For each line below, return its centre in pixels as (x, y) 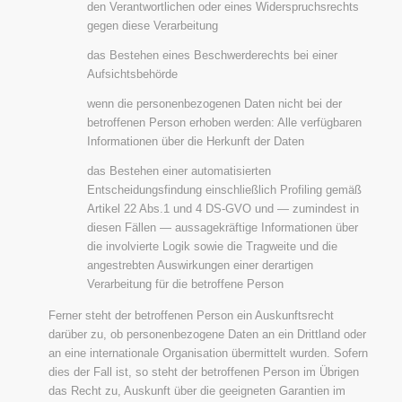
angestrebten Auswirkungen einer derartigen (200, 266)
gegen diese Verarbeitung (152, 26)
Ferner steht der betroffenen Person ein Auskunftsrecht (191, 316)
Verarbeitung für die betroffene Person (185, 284)
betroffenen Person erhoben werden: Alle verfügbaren (224, 123)
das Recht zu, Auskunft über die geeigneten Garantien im (197, 391)
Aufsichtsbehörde (132, 74)
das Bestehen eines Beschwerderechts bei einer (212, 56)
